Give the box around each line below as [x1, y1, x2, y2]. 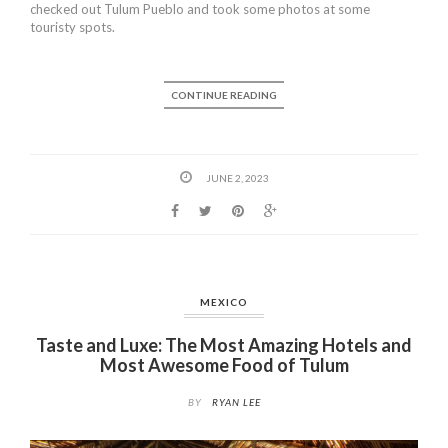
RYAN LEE [211, 395, 261, 408]
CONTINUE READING [171, 89, 277, 102]
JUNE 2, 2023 [205, 172, 269, 185]
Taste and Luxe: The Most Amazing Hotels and [36, 334, 412, 357]
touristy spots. [30, 19, 115, 36]
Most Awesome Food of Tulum [99, 354, 349, 377]
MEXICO [200, 296, 248, 309]
